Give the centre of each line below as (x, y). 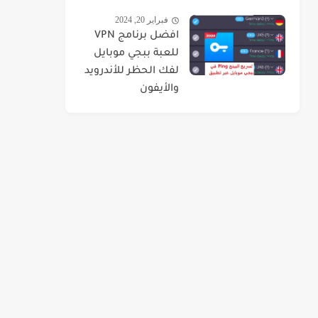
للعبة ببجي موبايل (136, 54)
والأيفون (159, 89)
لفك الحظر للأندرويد (132, 72)
